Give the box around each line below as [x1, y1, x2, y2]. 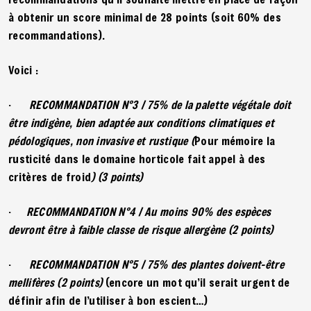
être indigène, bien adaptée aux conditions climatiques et [8, 115, 275, 130]
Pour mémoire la [194, 133, 276, 148]
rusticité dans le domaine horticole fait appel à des [8, 151, 266, 166]
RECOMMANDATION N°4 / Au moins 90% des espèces [26, 203, 271, 219]
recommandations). [8, 27, 108, 42]
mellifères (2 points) [8, 274, 106, 289]
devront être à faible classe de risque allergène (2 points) [8, 221, 274, 237]
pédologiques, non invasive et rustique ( [8, 133, 195, 148]
